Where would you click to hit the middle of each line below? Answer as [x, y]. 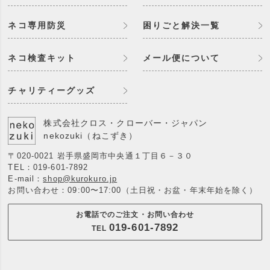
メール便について [181, 58]
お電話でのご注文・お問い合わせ [135, 215]
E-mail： [26, 179]
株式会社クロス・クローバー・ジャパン [126, 123]
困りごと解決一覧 [181, 26]
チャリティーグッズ [52, 91]
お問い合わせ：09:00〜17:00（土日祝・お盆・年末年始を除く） [133, 190]
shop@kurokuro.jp [80, 179]
